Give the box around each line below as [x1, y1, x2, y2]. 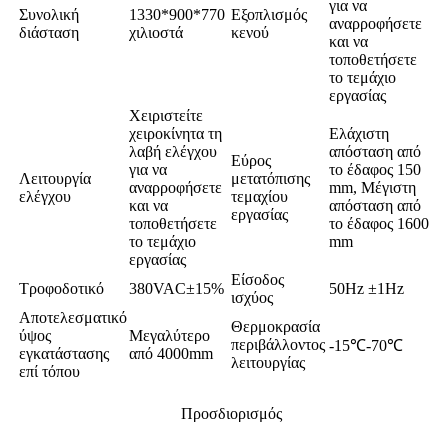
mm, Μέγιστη [329, 178, 416, 196]
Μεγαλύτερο [129, 326, 210, 344]
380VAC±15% [129, 279, 224, 297]
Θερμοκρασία [231, 317, 320, 335]
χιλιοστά [129, 23, 183, 41]
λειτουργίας [231, 353, 305, 371]
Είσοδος [231, 270, 284, 288]
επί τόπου [19, 362, 80, 380]
